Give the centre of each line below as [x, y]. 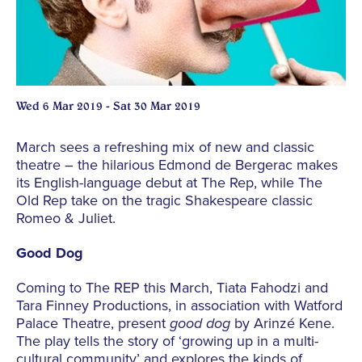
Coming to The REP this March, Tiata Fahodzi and [172, 288]
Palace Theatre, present [93, 324]
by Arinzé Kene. [282, 324]
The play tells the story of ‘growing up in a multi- [167, 341]
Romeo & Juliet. [66, 219]
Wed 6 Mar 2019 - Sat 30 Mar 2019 [108, 106]
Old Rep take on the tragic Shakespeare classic [164, 201]
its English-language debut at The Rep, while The [169, 183]
